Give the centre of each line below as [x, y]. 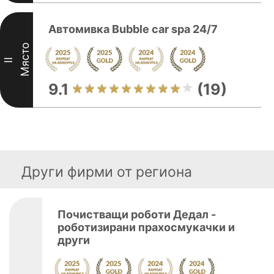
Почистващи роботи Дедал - [137, 214]
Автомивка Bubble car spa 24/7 [133, 29]
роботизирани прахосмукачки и [146, 227]
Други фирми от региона [107, 172]
